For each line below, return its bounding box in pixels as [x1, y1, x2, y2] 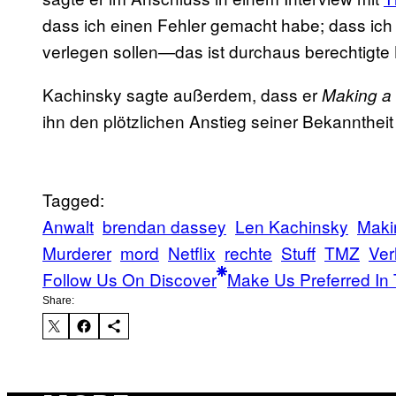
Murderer [42, 240, 111, 265]
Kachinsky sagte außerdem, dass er [42, 82, 322, 107]
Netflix [168, 240, 216, 265]
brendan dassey [103, 214, 226, 239]
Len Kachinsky [235, 214, 348, 239]
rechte [225, 240, 272, 265]
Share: [42, 294, 74, 308]
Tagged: [42, 187, 104, 212]
